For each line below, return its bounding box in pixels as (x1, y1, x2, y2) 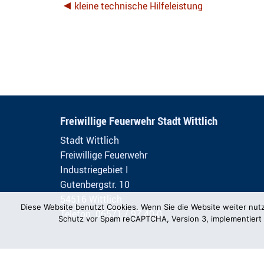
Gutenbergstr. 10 (60, 178, 130, 191)
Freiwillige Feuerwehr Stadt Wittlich (60, 113, 217, 128)
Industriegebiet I (60, 163, 128, 176)
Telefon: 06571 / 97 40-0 (60, 207, 162, 220)
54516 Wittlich (60, 193, 122, 206)
